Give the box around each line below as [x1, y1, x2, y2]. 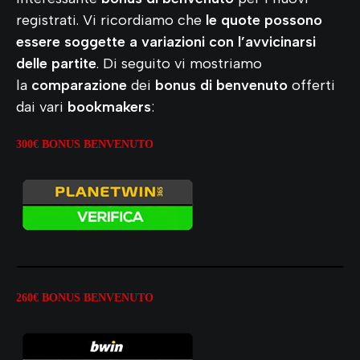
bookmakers [67, 97, 151, 116]
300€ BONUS [16, 137, 84, 150]
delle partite [16, 54, 96, 72]
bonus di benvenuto [155, 76, 288, 94]
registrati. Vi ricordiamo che [16, 10, 206, 29]
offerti [288, 76, 335, 94]
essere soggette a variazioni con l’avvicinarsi [16, 32, 316, 51]
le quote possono [206, 10, 322, 29]
